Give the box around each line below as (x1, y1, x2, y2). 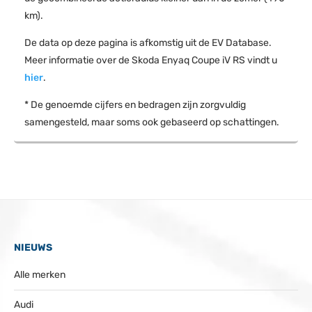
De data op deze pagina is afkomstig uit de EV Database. (24, 36, 272, 49)
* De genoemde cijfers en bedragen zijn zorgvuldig (24, 98, 246, 111)
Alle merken (14, 268, 65, 281)
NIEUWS (14, 241, 52, 253)
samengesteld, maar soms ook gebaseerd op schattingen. (24, 116, 279, 128)
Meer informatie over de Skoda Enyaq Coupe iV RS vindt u (24, 54, 277, 66)
